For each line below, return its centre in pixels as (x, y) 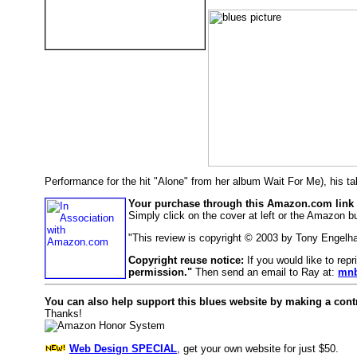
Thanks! (63, 313)
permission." (160, 272)
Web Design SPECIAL (123, 348)
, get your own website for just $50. (258, 348)
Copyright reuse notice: (186, 260)
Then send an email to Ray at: (265, 272)
